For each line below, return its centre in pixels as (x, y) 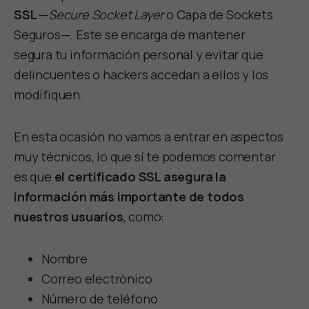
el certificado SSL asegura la (140, 176)
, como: (144, 216)
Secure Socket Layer (106, 14)
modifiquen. (50, 94)
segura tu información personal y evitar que (139, 54)
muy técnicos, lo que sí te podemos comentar (145, 156)
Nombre (64, 258)
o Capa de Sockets (218, 14)
